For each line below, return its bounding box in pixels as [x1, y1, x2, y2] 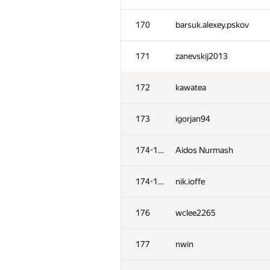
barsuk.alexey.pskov [175, 20, 249, 30]
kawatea [175, 83, 206, 92]
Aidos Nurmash [175, 145, 233, 155]
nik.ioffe [175, 177, 205, 186]
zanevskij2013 [175, 51, 228, 61]
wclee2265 [175, 208, 216, 218]
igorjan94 [175, 114, 210, 124]
